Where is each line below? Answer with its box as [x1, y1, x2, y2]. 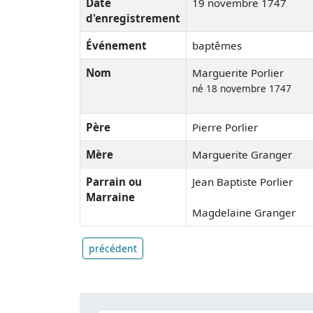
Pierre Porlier [192, 119, 258, 134]
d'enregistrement [86, 10, 180, 25]
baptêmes [192, 38, 242, 52]
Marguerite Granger [192, 147, 292, 161]
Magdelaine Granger [192, 205, 296, 219]
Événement [86, 38, 147, 52]
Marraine [86, 189, 135, 204]
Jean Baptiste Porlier [192, 174, 293, 189]
